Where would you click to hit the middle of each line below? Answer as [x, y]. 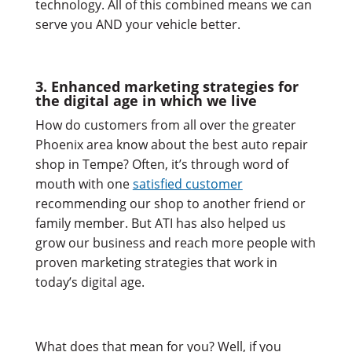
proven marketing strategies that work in [156, 262]
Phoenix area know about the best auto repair [171, 144]
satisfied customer [187, 183]
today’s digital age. [90, 282]
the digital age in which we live [146, 100]
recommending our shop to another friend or [170, 203]
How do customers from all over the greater [165, 125]
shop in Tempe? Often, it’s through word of [161, 164]
